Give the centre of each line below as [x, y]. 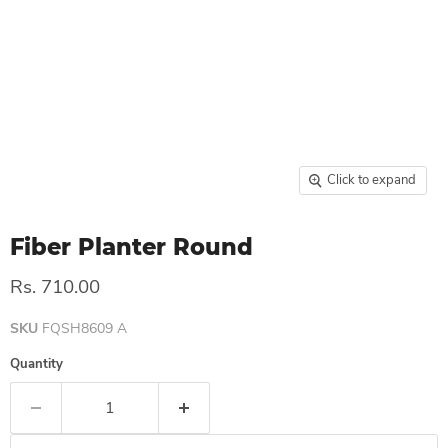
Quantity [36, 364]
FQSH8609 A [84, 328]
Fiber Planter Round [131, 247]
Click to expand [371, 180]
